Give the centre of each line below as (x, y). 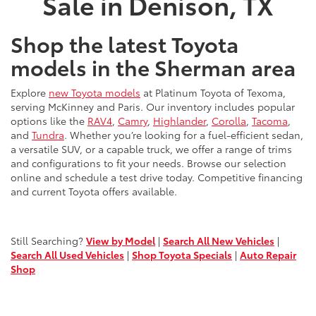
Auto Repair (268, 254)
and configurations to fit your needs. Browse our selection (148, 163)
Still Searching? (48, 240)
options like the (49, 120)
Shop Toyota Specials (182, 254)
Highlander (180, 120)
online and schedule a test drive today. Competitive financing (157, 177)
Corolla (229, 120)
